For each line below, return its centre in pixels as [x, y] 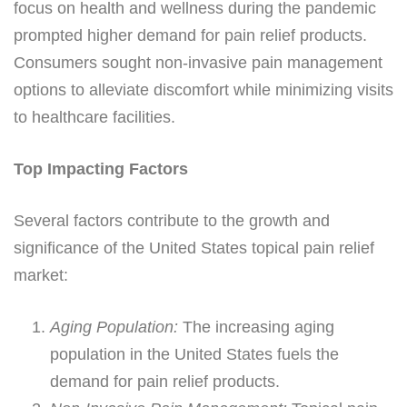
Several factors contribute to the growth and [172, 220]
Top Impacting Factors [101, 169]
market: [41, 275]
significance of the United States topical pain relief [194, 248]
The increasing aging [256, 327]
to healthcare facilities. [94, 117]
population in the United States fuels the [194, 354]
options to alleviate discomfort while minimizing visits [203, 89]
